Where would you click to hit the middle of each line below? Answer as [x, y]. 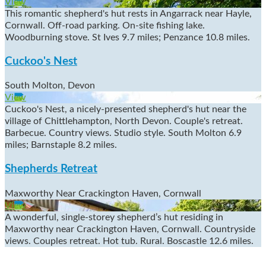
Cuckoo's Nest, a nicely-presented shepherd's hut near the [126, 110]
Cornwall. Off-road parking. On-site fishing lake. [105, 25]
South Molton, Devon [50, 86]
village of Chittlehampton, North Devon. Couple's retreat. [124, 121]
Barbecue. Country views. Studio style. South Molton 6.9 [123, 133]
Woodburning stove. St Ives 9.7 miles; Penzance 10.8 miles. [127, 37]
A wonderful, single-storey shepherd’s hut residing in [114, 217]
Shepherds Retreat [51, 169]
